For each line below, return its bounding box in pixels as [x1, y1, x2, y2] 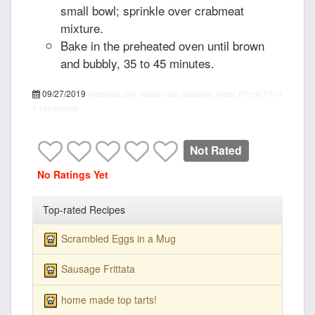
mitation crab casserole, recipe [138, 89, 236, 100]
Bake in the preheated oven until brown [60, 37, 264, 55]
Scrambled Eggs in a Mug [61, 231, 176, 246]
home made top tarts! [61, 292, 157, 307]
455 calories [39, 103, 78, 114]
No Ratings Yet [37, 167, 108, 182]
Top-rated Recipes [43, 202, 125, 217]
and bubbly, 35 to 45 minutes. [60, 54, 214, 72]
